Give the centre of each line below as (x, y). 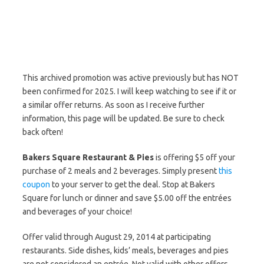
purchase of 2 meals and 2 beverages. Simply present (121, 171)
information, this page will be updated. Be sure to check (123, 118)
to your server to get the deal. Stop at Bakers (133, 184)
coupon (36, 184)
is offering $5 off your (194, 157)
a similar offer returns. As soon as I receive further (113, 105)
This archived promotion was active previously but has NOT (131, 78)
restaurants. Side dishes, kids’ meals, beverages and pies (126, 250)
